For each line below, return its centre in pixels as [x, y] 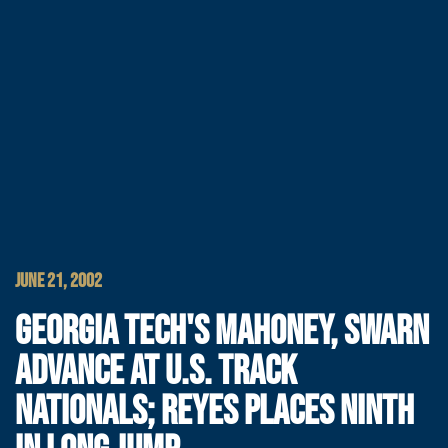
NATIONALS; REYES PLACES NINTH [214, 412]
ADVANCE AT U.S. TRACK [156, 372]
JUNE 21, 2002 [58, 281]
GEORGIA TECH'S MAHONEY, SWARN [222, 332]
